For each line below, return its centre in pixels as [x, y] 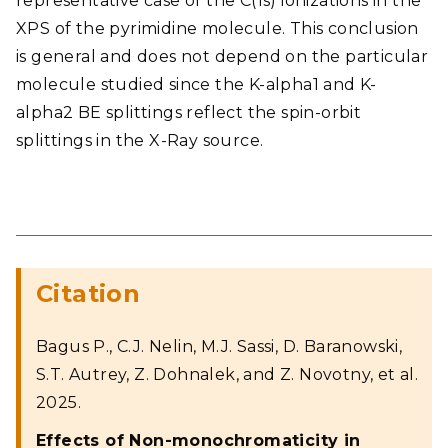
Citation [88, 293]
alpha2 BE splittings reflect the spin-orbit [189, 112]
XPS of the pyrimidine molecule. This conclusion [217, 28]
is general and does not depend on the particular [222, 56]
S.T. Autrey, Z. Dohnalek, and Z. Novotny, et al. [227, 374]
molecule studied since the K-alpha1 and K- [196, 84]
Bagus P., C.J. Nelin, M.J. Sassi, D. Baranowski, [219, 346]
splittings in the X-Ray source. [140, 140]
